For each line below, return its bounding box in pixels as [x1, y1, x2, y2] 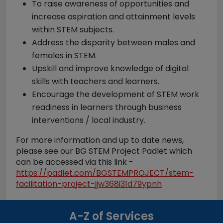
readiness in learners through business [32, 102, 182, 113]
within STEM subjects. [32, 24, 114, 35]
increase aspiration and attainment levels [32, 11, 195, 22]
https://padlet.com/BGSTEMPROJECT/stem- [16, 167, 194, 179]
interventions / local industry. [32, 114, 145, 126]
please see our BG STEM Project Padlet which [16, 145, 192, 157]
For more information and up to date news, [16, 134, 184, 146]
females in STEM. [32, 50, 97, 61]
